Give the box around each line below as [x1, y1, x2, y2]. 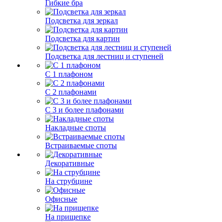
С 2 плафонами [45, 88, 97, 96]
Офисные [45, 195, 77, 203]
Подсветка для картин [45, 34, 120, 43]
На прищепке [45, 213, 91, 221]
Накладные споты [45, 123, 106, 132]
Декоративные [45, 159, 94, 167]
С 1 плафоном [45, 70, 93, 78]
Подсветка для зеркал [45, 16, 118, 25]
